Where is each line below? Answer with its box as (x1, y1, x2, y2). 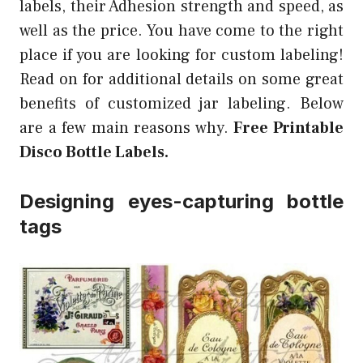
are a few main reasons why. (19, 117, 234, 139)
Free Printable (233, 117, 344, 139)
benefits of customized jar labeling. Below (19, 93, 344, 114)
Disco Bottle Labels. (19, 142, 169, 163)
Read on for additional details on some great (19, 69, 344, 90)
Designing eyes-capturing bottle (19, 190, 344, 213)
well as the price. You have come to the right (19, 20, 344, 41)
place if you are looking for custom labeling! (19, 45, 344, 66)
